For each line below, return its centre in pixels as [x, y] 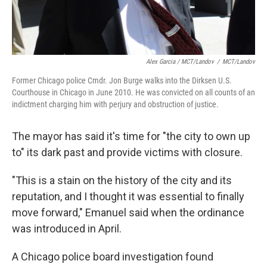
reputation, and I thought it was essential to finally [128, 197]
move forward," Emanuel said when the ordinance [128, 213]
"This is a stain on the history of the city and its [122, 181]
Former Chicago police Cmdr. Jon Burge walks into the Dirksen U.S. [122, 81]
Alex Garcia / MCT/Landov [180, 62]
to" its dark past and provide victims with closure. [127, 153]
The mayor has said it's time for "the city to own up [131, 136]
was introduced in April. [67, 229]
